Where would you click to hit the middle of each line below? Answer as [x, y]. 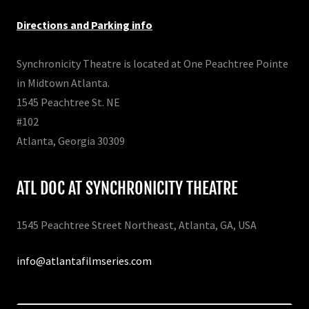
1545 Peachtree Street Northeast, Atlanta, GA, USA [137, 225]
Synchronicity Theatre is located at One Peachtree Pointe [152, 63]
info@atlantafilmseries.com [84, 260]
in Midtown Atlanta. [63, 82]
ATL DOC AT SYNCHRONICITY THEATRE [127, 188]
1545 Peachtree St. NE [68, 102]
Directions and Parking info [84, 24]
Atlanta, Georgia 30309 [71, 140]
